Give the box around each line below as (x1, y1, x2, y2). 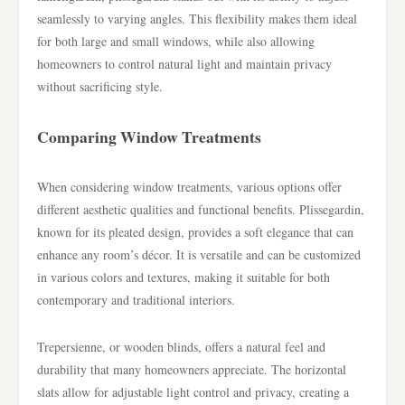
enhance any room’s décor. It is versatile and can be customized (37, 246, 361, 263)
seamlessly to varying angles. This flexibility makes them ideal (37, 10, 357, 27)
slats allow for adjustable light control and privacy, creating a (37, 383, 349, 400)
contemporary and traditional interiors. (37, 291, 235, 308)
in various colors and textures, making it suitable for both (37, 268, 330, 286)
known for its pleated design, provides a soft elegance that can (37, 223, 353, 240)
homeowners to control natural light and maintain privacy (37, 55, 332, 72)
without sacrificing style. (37, 78, 163, 95)
